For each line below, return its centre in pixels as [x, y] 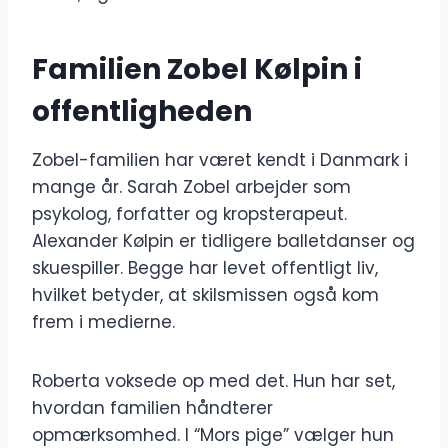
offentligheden [142, 112]
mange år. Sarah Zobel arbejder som [191, 187]
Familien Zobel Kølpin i [197, 70]
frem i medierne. [103, 322]
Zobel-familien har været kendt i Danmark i [220, 160]
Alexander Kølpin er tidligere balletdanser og [223, 241]
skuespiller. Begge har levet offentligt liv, [205, 268]
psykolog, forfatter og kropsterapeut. [189, 214]
